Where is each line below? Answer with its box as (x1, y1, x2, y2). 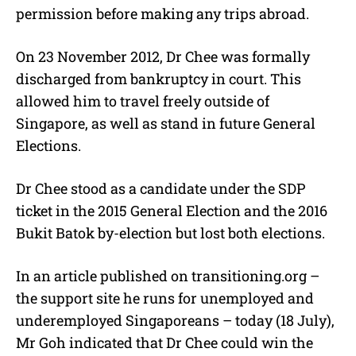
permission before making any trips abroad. (16, 4, 309, 24)
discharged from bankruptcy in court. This (16, 69, 301, 89)
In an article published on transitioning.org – (16, 266, 319, 286)
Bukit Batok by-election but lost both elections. (16, 223, 325, 243)
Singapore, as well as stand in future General (16, 114, 315, 133)
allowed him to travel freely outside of (16, 91, 269, 111)
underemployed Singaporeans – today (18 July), (16, 311, 335, 331)
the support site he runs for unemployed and (16, 288, 314, 308)
